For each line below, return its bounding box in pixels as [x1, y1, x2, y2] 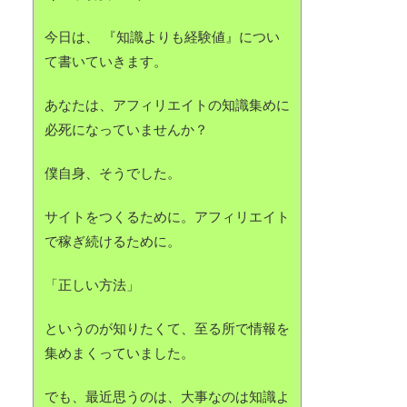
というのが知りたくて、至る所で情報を [45, 320, 290, 336]
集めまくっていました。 [45, 344, 194, 361]
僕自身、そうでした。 [45, 164, 181, 181]
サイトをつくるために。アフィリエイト [45, 208, 290, 224]
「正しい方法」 [45, 276, 140, 293]
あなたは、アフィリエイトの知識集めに [45, 96, 290, 113]
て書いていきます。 [45, 53, 167, 69]
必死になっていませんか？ [45, 121, 208, 137]
